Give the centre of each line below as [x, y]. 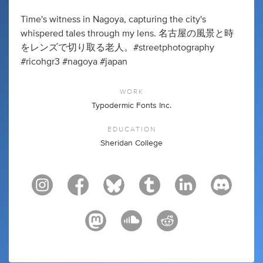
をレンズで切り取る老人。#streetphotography [117, 47]
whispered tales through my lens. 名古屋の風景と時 [127, 33]
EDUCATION [131, 129]
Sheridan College [131, 143]
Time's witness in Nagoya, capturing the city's [113, 19]
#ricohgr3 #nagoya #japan [74, 61]
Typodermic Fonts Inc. [131, 105]
